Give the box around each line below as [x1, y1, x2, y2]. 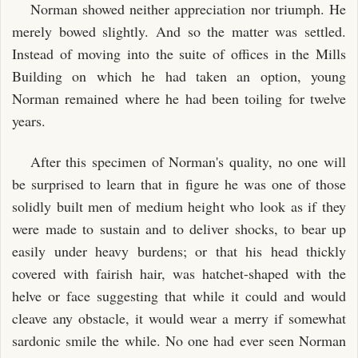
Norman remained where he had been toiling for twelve [12, 89, 346, 108]
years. [12, 111, 46, 130]
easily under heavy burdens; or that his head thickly [12, 241, 346, 261]
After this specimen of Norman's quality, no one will [30, 151, 346, 171]
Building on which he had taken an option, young [12, 66, 346, 86]
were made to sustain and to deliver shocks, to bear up [12, 218, 346, 238]
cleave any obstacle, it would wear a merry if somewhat [12, 308, 346, 328]
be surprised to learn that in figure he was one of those [12, 173, 346, 193]
